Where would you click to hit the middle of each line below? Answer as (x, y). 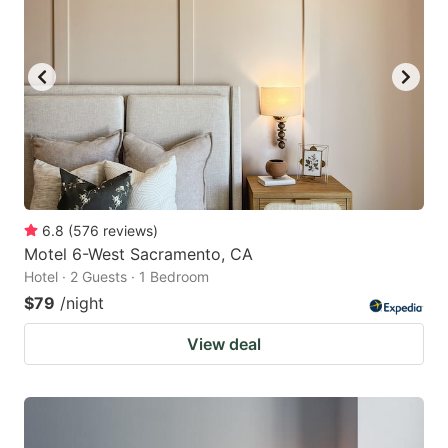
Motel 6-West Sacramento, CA (138, 254)
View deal (224, 344)
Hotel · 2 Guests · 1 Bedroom (116, 277)
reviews (128, 231)
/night (82, 303)
